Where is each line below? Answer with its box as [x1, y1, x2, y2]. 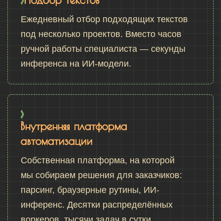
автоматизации [21, 134, 93, 147]
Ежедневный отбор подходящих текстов [21, 14, 188, 25]
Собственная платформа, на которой [21, 155, 175, 166]
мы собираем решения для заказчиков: [21, 170, 182, 181]
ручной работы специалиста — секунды [21, 44, 185, 54]
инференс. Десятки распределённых [21, 200, 173, 210]
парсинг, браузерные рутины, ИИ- [21, 185, 159, 195]
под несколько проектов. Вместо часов [21, 29, 182, 39]
